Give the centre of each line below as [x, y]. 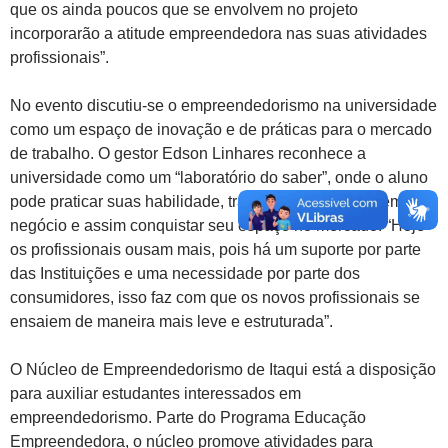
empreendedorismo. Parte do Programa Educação [188, 417]
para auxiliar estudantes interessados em [155, 393]
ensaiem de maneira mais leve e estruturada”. [171, 321]
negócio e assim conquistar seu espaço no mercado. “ [200, 225]
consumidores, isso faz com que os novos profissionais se [215, 297]
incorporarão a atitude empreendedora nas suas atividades [218, 33]
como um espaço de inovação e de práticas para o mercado [221, 129]
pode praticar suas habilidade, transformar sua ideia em [206, 201]
